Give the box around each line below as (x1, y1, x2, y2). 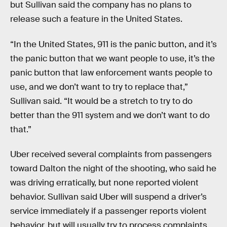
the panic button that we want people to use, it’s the (10, 53, 215, 64)
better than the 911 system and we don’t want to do (10, 109, 210, 121)
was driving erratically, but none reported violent (10, 177, 199, 188)
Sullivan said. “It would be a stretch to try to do (10, 95, 193, 106)
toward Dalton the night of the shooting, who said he (10, 163, 216, 174)
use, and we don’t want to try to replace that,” (10, 81, 188, 92)
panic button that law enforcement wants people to (10, 67, 212, 78)
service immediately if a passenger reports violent (10, 206, 207, 217)
